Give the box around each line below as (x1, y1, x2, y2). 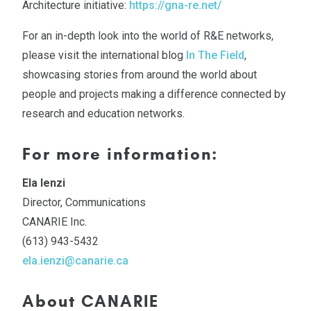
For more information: (22, 143, 218, 165)
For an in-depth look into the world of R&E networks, (22, 28, 274, 42)
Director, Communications (22, 195, 146, 209)
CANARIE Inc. (22, 215, 87, 228)
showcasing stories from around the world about (22, 67, 257, 81)
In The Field (186, 48, 244, 62)
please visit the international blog (22, 48, 186, 62)
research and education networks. (22, 106, 185, 120)
